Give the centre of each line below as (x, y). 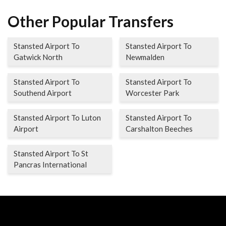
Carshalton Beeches (159, 128)
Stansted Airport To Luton (57, 117)
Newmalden (145, 57)
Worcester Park (152, 93)
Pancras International (50, 164)
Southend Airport (43, 93)
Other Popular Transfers (91, 21)
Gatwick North (38, 57)
